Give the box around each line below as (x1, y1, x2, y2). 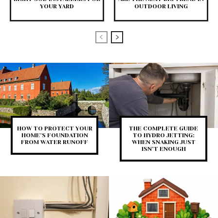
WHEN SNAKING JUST (131, 139, 196, 145)
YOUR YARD (40, 2, 74, 10)
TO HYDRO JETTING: (132, 132, 195, 139)
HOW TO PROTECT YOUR (17, 125, 92, 132)
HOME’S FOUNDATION (21, 132, 88, 139)
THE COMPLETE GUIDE (129, 125, 198, 132)
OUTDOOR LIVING (134, 2, 188, 10)
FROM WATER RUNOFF (21, 139, 88, 145)
